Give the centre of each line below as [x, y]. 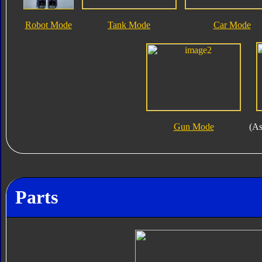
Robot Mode [48, 25]
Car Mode [232, 25]
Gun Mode [194, 127]
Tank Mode [129, 25]
